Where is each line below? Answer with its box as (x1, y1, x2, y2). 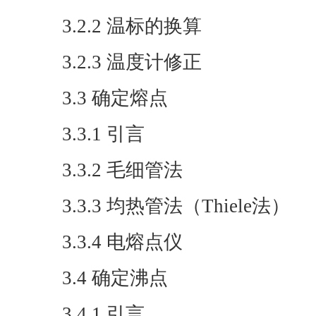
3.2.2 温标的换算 (62, 16, 202, 37)
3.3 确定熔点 (62, 87, 168, 109)
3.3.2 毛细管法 (62, 159, 183, 181)
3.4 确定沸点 (62, 267, 168, 288)
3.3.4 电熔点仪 (62, 231, 183, 253)
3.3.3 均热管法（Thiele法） (62, 195, 290, 217)
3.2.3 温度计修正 (62, 51, 202, 73)
